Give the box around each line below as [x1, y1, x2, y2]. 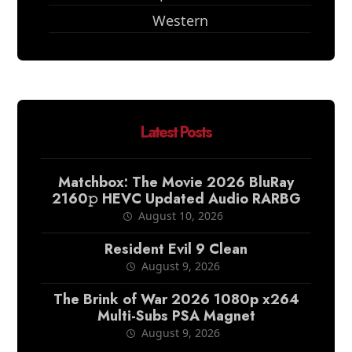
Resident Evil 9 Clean [104, 239, 247, 259]
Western [152, 11, 208, 30]
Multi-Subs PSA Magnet [97, 306, 255, 326]
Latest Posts [141, 121, 211, 144]
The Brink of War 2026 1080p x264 [53, 289, 299, 310]
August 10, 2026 [137, 208, 223, 223]
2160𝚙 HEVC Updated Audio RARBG [51, 189, 301, 209]
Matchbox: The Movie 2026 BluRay [58, 172, 294, 192]
